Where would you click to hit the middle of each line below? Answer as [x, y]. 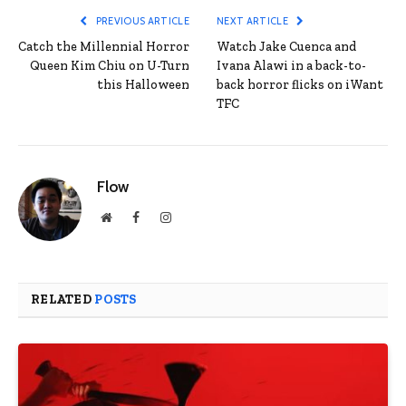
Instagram [196, 217]
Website [131, 217]
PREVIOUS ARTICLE [141, 21]
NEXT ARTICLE [254, 21]
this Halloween [143, 85]
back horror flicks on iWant [300, 85]
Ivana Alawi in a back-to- [291, 66]
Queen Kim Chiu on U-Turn [110, 66]
